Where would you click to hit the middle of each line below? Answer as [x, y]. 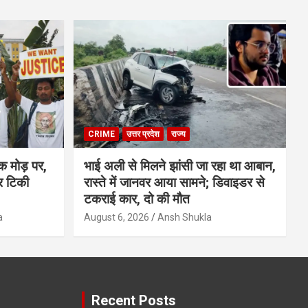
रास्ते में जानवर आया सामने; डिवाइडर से [174, 182]
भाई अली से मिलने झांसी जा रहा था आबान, [179, 166]
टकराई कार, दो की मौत [136, 199]
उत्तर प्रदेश [143, 134]
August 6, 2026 [116, 217]
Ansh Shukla [184, 217]
